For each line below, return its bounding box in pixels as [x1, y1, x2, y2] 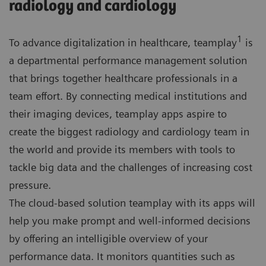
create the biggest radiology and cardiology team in [9, 125, 249, 138]
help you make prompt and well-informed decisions [9, 214, 251, 227]
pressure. [9, 179, 51, 192]
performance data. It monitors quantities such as [9, 250, 235, 263]
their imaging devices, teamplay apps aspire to [9, 107, 227, 121]
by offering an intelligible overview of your [9, 232, 208, 245]
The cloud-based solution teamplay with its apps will [9, 197, 255, 210]
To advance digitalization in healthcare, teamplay [9, 36, 237, 49]
